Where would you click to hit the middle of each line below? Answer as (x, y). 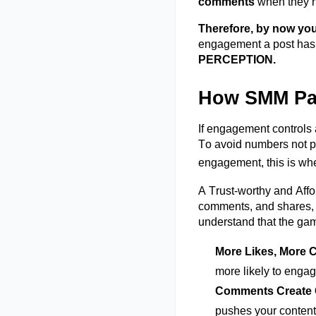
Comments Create (265, 291)
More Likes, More (262, 251)
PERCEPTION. (238, 60)
